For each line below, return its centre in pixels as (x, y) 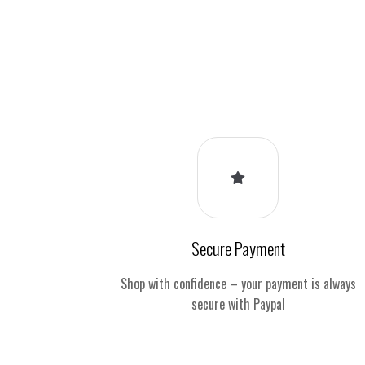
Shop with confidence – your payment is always (238, 283)
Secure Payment (238, 248)
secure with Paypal (238, 303)
